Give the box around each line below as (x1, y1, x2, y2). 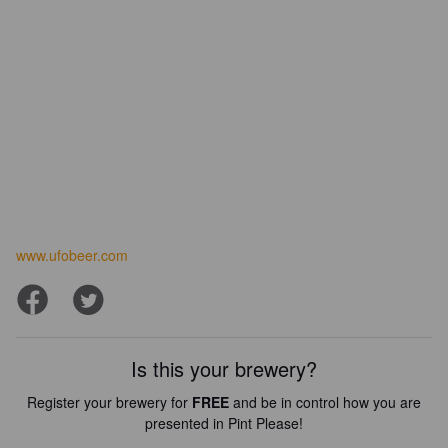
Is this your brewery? (131, 354, 317, 383)
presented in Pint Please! (145, 413, 303, 433)
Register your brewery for (27, 392, 192, 412)
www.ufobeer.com (16, 245, 128, 265)
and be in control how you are (229, 392, 421, 412)
